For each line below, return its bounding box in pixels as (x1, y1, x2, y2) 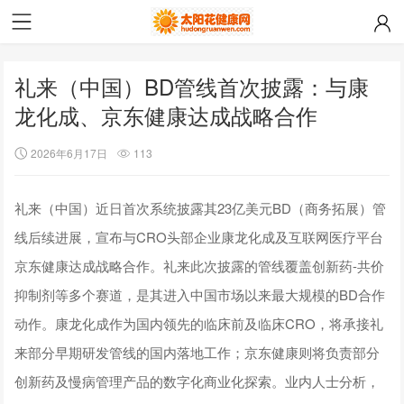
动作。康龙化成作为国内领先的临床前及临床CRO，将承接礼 (14, 313, 384, 333)
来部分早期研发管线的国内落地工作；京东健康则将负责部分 (14, 342, 381, 362)
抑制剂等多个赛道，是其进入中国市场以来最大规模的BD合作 (14, 284, 386, 304)
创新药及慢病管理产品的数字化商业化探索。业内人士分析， (14, 371, 381, 390)
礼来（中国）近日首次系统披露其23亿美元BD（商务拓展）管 (14, 197, 387, 217)
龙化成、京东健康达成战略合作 (14, 99, 318, 131)
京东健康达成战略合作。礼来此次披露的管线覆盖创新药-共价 (14, 255, 385, 275)
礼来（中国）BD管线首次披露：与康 (14, 70, 370, 102)
